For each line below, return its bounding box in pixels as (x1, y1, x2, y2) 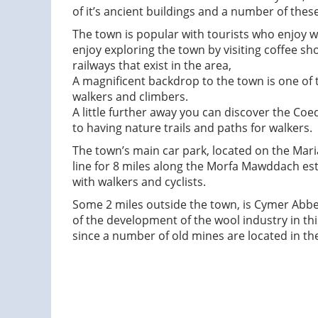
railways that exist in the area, (72, 57, 231, 73)
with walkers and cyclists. (72, 173, 206, 190)
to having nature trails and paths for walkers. (72, 119, 312, 136)
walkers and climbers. (72, 88, 188, 104)
